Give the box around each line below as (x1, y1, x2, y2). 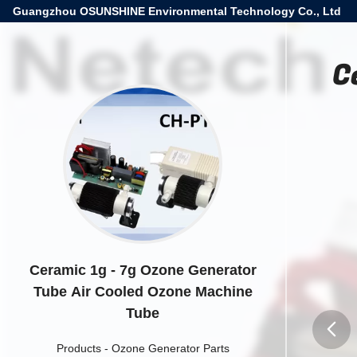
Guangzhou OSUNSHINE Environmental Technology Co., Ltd (13, 5, 341, 18)
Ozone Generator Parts (111, 342, 229, 355)
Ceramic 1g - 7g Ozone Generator (29, 262, 257, 278)
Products (56, 342, 101, 355)
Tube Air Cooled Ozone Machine (33, 284, 253, 300)
